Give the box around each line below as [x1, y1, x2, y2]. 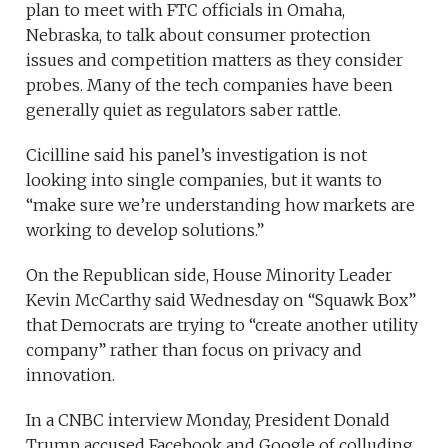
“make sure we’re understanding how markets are [26, 195, 416, 216]
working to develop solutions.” [26, 220, 265, 241]
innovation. [26, 365, 116, 386]
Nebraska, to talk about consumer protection [26, 25, 372, 46]
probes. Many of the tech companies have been [26, 75, 394, 96]
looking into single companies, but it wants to [26, 170, 383, 191]
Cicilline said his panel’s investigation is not [26, 145, 368, 166]
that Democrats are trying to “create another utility [26, 315, 419, 336]
